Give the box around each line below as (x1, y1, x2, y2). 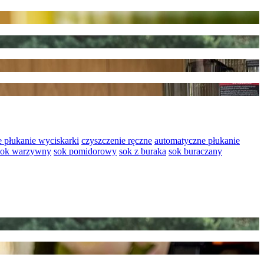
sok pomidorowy (54, 146, 117, 156)
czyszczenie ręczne (81, 135, 152, 146)
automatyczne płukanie (154, 135, 240, 146)
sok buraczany (169, 146, 222, 156)
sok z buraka (119, 146, 166, 156)
